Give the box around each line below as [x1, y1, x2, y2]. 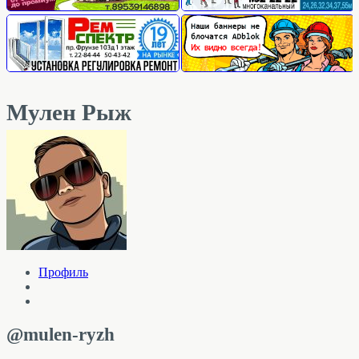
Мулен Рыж [6, 99, 131, 125]
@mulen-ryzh [6, 324, 115, 345]
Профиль [38, 265, 88, 280]
